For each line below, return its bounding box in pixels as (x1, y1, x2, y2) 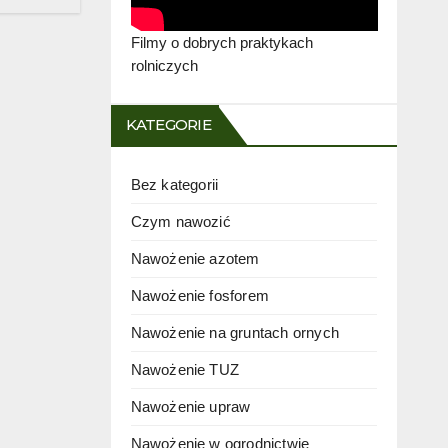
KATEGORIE (125, 115, 211, 135)
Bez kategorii (130, 176, 219, 194)
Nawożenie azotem (130, 250, 260, 268)
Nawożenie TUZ (130, 361, 240, 379)
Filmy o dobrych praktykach (130, 34, 313, 52)
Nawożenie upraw (130, 398, 251, 416)
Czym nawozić (130, 213, 231, 231)
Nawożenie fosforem (130, 287, 270, 305)
